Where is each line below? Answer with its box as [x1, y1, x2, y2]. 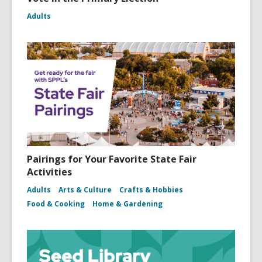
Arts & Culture [58, 185, 112, 195]
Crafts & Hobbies [119, 185, 183, 195]
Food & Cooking [27, 199, 85, 209]
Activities [27, 166, 72, 179]
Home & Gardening [92, 199, 163, 209]
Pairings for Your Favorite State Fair [27, 153, 196, 166]
